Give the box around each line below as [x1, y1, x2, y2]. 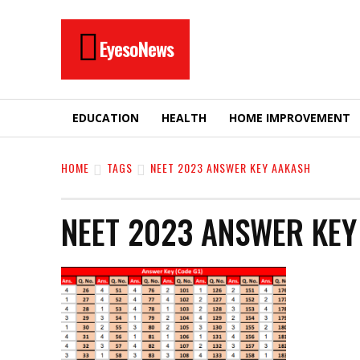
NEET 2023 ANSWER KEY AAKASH [150, 159, 311, 177]
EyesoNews [100, 34, 174, 63]
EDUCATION [72, 110, 139, 125]
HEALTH [162, 110, 207, 125]
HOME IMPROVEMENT [229, 110, 350, 125]
